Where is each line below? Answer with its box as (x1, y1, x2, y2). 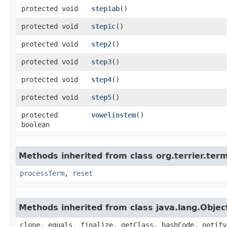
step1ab (91, 4, 120, 13)
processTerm (20, 169, 64, 177)
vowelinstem (91, 110, 136, 119)
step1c (91, 22, 116, 30)
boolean (21, 120, 50, 129)
